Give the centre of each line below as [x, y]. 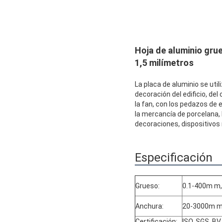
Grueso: [147, 186]
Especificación [174, 158]
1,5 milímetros [164, 63]
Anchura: [149, 206]
